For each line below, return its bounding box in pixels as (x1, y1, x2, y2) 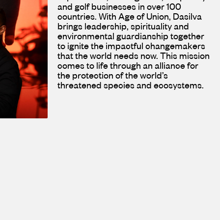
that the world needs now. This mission (57, 50, 210, 61)
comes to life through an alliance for (57, 59, 198, 71)
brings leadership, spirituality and (57, 20, 189, 32)
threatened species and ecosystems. (57, 79, 204, 91)
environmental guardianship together (57, 30, 204, 42)
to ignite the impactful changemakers (57, 40, 205, 52)
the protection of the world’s (57, 69, 168, 81)
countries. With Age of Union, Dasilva (57, 10, 202, 22)
